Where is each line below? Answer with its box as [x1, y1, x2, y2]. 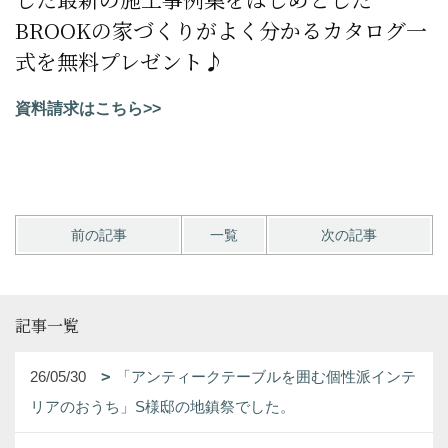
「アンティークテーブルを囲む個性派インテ [116, 367, 416, 385]
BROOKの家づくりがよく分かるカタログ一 [15, 14, 427, 45]
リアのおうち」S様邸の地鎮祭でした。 [30, 397, 295, 415]
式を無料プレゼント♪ [15, 45, 224, 76]
